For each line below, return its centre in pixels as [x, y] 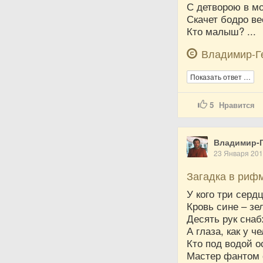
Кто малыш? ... [222, 31]
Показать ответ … [221, 77]
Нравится [237, 105]
